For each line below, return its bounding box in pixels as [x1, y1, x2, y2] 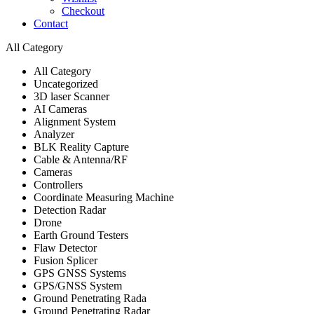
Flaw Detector [34, 241, 97, 254]
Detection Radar [34, 203, 106, 216]
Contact [34, 17, 68, 29]
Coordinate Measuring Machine [34, 191, 174, 203]
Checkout [62, 4, 104, 17]
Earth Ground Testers [34, 228, 128, 241]
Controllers [34, 178, 83, 191]
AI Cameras [34, 102, 87, 115]
